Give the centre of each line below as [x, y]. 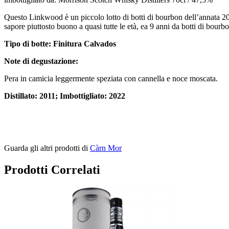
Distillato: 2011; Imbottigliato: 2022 [65, 96]
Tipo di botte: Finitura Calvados [60, 44]
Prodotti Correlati [52, 170]
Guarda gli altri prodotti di [47, 148]
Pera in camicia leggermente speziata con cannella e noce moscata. [111, 79]
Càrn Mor [106, 148]
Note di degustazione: [41, 61]
